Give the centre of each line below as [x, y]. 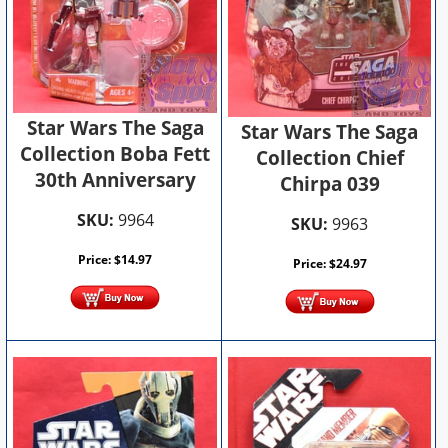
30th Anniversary [115, 180]
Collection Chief [329, 158]
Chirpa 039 [329, 184]
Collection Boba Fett [115, 154]
